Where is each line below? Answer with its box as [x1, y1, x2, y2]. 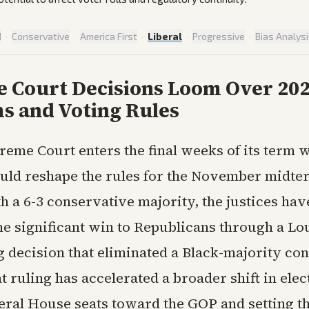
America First [80, 30, 137, 43]
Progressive [192, 30, 245, 43]
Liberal [148, 30, 182, 43]
